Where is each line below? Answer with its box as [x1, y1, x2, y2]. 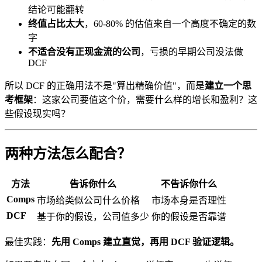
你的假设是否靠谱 [151, 211, 226, 222]
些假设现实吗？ [5, 108, 70, 119]
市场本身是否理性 [151, 195, 226, 205]
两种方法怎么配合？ [5, 146, 131, 161]
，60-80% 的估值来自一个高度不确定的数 [84, 18, 256, 29]
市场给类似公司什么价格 [37, 195, 140, 205]
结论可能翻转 [28, 4, 84, 15]
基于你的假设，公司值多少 [37, 211, 149, 222]
